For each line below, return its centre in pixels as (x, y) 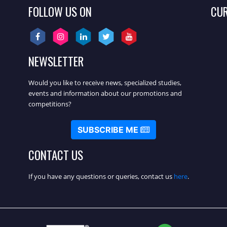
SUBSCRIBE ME (109, 129)
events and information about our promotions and (105, 93)
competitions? (50, 104)
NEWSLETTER (56, 61)
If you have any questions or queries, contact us (101, 176)
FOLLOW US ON (60, 11)
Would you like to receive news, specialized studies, (105, 82)
